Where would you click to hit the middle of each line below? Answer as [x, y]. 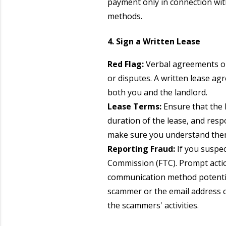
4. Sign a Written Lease [154, 41]
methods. [125, 16]
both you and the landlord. [157, 93]
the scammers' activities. [153, 206]
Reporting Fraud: [142, 149]
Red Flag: [125, 64]
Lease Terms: [134, 107]
